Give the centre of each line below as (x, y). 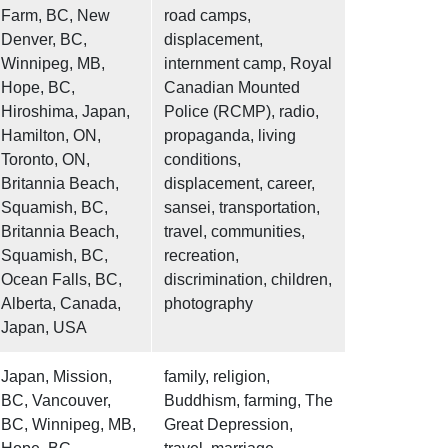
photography (208, 304)
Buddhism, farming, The (248, 401)
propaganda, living (230, 136)
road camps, (207, 16)
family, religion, (217, 377)
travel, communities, (234, 232)
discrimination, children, (248, 280)
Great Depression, (228, 425)
